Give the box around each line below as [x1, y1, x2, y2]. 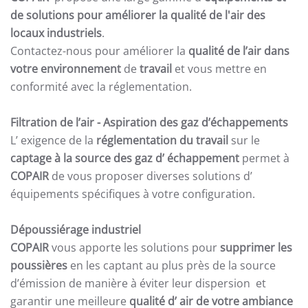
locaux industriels [10, 25, 102, 41]
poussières [10, 258, 67, 273]
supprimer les [220, 240, 292, 255]
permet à [239, 151, 289, 166]
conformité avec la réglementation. [10, 79, 192, 94]
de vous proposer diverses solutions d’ [49, 168, 252, 184]
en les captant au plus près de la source [67, 258, 276, 273]
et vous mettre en [172, 61, 267, 76]
